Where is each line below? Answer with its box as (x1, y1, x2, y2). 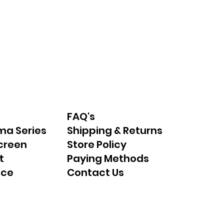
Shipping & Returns (67, 123, 163, 138)
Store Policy (67, 137, 127, 152)
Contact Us (67, 165, 124, 180)
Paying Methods (67, 151, 149, 166)
